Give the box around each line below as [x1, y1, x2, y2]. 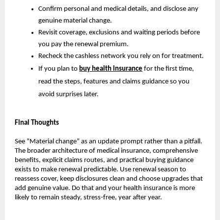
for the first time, [142, 65, 194, 73]
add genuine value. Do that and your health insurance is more [15, 184, 195, 192]
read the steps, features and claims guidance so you [38, 78, 190, 85]
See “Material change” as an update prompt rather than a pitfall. [15, 137, 202, 145]
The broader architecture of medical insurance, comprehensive [15, 147, 198, 155]
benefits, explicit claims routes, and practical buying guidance [15, 156, 193, 164]
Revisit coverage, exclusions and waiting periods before [38, 28, 200, 36]
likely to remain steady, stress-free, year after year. [15, 193, 162, 201]
